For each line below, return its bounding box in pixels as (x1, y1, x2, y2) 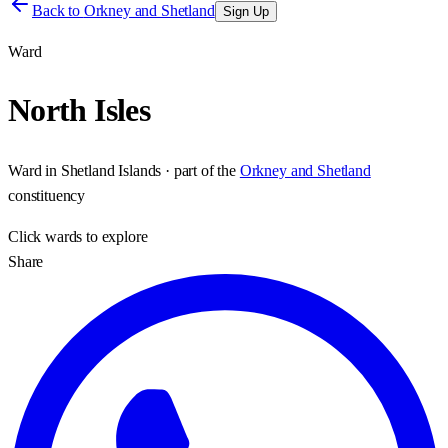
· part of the (161, 161, 236, 179)
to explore (82, 227, 148, 245)
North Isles (8, 92, 150, 129)
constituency (8, 186, 86, 204)
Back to (32, 2, 84, 19)
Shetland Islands (60, 161, 162, 179)
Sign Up (222, 4, 269, 19)
